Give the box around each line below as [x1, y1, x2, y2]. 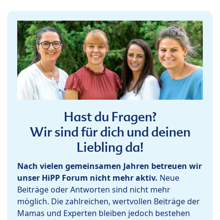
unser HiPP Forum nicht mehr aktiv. [17, 172, 158, 184]
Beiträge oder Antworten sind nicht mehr [17, 184, 170, 195]
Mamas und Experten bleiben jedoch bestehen [17, 208, 190, 219]
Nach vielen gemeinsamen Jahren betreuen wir [17, 161, 202, 172]
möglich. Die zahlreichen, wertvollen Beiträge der [17, 196, 200, 207]
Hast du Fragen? [63, 109, 157, 126]
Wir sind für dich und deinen [29, 124, 191, 141]
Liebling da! [77, 139, 143, 156]
